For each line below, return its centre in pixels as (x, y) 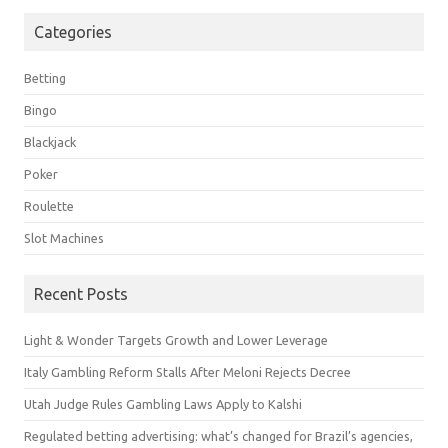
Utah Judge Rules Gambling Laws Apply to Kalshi (163, 403)
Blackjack (50, 141)
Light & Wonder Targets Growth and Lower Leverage (176, 339)
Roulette (49, 205)
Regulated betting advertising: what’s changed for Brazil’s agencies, (218, 435)
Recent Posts (81, 293)
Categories (73, 31)
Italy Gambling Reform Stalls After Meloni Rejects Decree (187, 371)
